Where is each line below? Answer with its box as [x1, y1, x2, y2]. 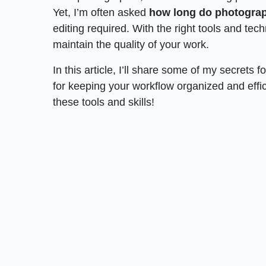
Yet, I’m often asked [53, 6, 150, 18]
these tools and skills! [53, 96, 155, 108]
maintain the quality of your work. [53, 38, 210, 50]
